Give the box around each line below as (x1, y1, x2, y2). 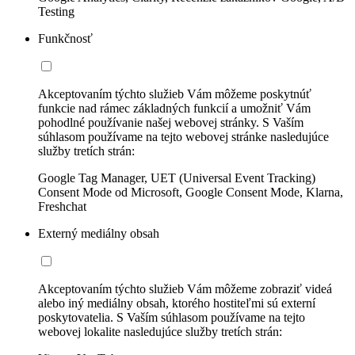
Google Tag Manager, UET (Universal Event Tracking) (38, 171, 315, 185)
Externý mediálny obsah (38, 227, 159, 241)
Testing (38, 5, 74, 19)
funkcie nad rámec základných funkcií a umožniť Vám (38, 101, 311, 116)
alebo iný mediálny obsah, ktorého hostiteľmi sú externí (38, 296, 315, 311)
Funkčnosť (38, 32, 93, 46)
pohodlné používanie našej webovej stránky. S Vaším (38, 116, 303, 130)
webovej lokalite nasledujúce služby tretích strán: (38, 325, 282, 339)
